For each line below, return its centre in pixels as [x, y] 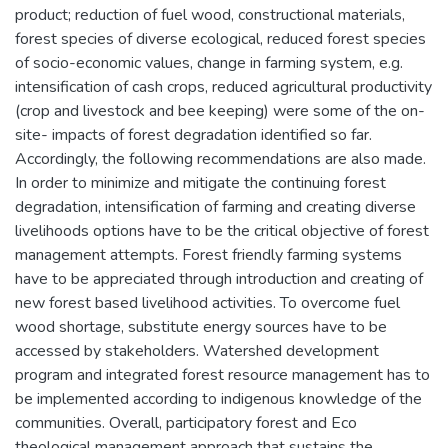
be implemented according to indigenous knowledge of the [218, 398]
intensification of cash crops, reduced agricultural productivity [223, 86]
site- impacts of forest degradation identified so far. [193, 134]
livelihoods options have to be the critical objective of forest [222, 230]
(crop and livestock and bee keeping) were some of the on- [220, 110]
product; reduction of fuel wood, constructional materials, [210, 14]
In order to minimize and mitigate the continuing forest [200, 182]
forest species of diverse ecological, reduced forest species [220, 38]
